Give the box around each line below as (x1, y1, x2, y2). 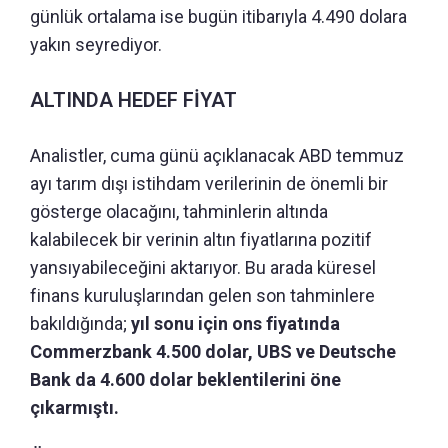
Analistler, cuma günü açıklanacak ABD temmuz (30, 144, 404, 166)
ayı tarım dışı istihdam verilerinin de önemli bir (30, 172, 388, 194)
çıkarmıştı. (30, 396, 119, 418)
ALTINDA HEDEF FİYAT (30, 87, 237, 112)
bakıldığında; (30, 312, 131, 334)
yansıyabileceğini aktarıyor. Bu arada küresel (30, 256, 376, 278)
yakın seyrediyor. (30, 33, 162, 55)
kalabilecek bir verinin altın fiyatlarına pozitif (30, 228, 372, 250)
